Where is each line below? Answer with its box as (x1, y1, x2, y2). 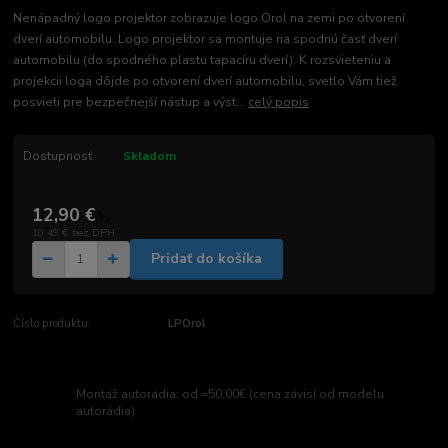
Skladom (122, 148, 176, 165)
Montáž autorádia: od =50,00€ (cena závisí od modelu (76, 385, 385, 402)
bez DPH (71, 224, 115, 240)
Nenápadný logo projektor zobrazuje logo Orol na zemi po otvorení (13, 10, 406, 27)
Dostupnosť (22, 148, 92, 165)
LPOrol (167, 315, 206, 331)
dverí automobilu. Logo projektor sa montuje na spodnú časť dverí (13, 31, 398, 48)
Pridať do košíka (150, 249, 262, 269)
